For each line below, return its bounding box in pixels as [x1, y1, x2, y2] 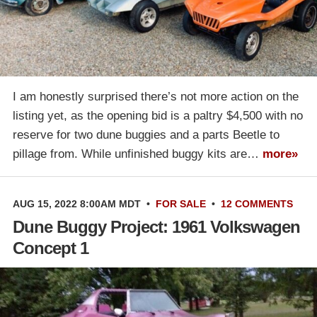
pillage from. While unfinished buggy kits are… [13, 146, 263, 161]
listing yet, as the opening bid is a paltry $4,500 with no [13, 108, 303, 122]
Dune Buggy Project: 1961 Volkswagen [13, 217, 300, 236]
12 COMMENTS [221, 197, 293, 209]
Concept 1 [13, 238, 88, 258]
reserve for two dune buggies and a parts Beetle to [13, 127, 279, 142]
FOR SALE [156, 197, 206, 209]
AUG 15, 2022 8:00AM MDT [13, 197, 141, 209]
